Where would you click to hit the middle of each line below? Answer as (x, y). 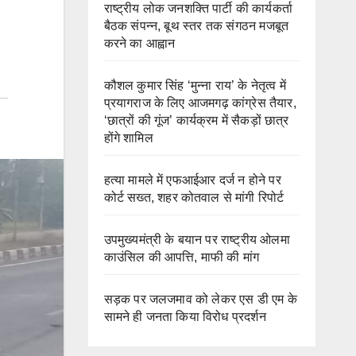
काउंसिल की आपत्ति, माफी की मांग (182, 257)
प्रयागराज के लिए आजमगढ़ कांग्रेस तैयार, (200, 103)
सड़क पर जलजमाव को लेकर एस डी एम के (201, 299)
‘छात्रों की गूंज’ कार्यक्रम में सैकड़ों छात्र (196, 120)
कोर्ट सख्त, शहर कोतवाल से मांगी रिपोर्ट (194, 197)
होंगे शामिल (128, 138)
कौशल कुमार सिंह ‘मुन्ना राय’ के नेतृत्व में (195, 85)
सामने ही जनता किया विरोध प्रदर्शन (185, 317)
